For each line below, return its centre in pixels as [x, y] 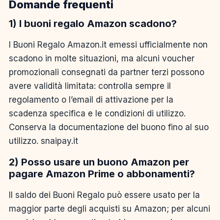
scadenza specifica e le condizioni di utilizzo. [97, 113]
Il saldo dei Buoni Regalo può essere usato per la [104, 195]
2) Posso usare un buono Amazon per [99, 162]
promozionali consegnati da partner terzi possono [107, 72]
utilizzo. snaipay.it [43, 141]
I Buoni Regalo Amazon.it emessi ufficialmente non [108, 44]
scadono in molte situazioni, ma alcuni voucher [102, 58]
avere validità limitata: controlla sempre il [90, 86]
